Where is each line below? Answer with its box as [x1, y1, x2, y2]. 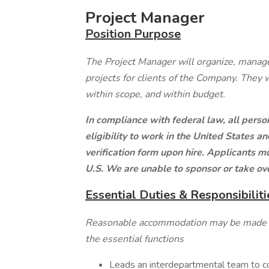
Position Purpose [85, 26, 181, 42]
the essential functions [85, 232, 184, 246]
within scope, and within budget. [85, 88, 225, 101]
